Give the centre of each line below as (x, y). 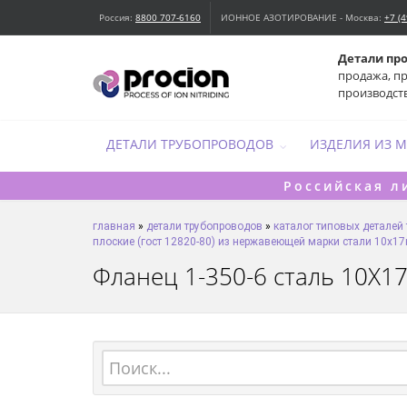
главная (114, 226)
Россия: (117, 17)
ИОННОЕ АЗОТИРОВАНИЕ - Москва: (303, 17)
